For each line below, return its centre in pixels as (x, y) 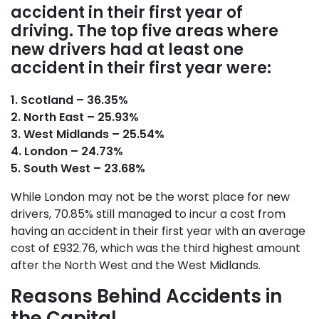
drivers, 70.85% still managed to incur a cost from (148, 214)
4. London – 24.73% (67, 151)
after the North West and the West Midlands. (136, 265)
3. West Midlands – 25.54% (88, 134)
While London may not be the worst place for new (150, 197)
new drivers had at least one (127, 49)
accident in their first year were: (141, 68)
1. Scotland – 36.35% (69, 100)
